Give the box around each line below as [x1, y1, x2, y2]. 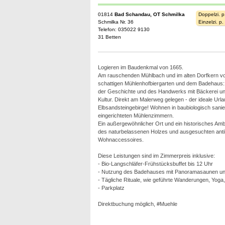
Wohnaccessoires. [97, 137, 144, 143]
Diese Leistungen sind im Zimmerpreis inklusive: [97, 153, 215, 159]
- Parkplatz [97, 185, 125, 191]
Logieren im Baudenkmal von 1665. [97, 64, 183, 70]
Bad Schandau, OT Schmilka [114, 12, 185, 17]
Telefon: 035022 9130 [97, 27, 150, 32]
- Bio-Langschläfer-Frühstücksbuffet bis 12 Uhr [97, 161, 213, 167]
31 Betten [97, 34, 121, 40]
